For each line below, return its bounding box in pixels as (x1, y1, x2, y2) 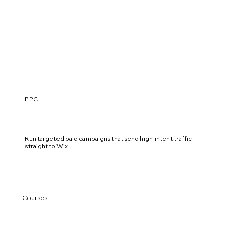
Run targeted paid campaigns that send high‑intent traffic (25, 135, 192, 143)
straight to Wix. (25, 142, 70, 150)
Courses (22, 193, 47, 202)
